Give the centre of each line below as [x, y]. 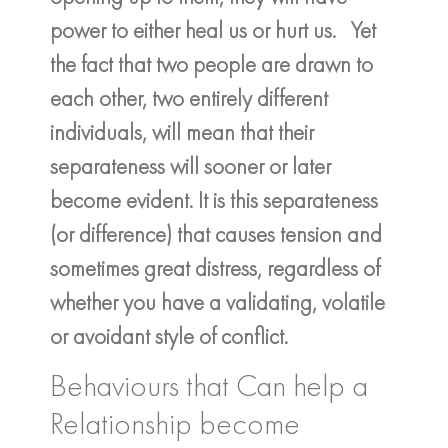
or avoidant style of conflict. [169, 335]
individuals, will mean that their [182, 131]
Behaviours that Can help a [209, 386]
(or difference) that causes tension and [216, 233]
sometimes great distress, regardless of [215, 267]
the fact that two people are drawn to [211, 63]
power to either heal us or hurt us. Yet [213, 29]
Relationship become [175, 424]
